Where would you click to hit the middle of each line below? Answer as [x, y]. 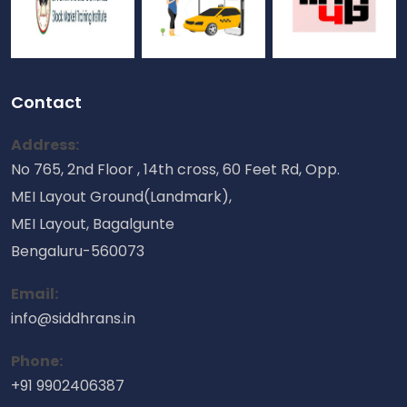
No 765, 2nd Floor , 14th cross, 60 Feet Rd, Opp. [175, 169]
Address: [45, 144]
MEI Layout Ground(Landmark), [121, 196]
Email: [35, 293]
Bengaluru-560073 [78, 251]
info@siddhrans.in [73, 318]
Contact [46, 102]
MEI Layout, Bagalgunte [93, 223]
